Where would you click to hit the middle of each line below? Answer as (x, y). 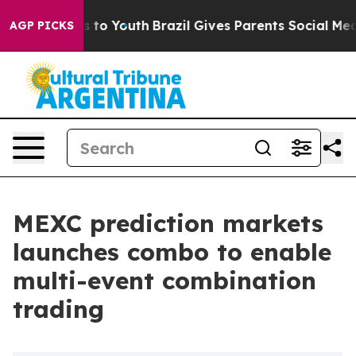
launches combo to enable (172, 252)
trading (58, 309)
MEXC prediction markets (168, 223)
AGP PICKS (42, 25)
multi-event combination (164, 281)
